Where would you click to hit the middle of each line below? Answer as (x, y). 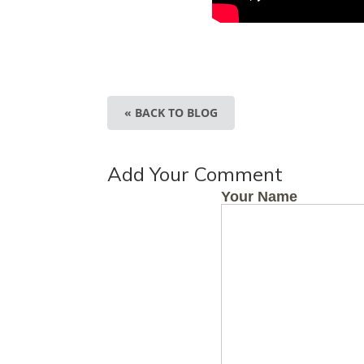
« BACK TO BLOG (171, 113)
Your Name (259, 197)
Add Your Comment (195, 174)
